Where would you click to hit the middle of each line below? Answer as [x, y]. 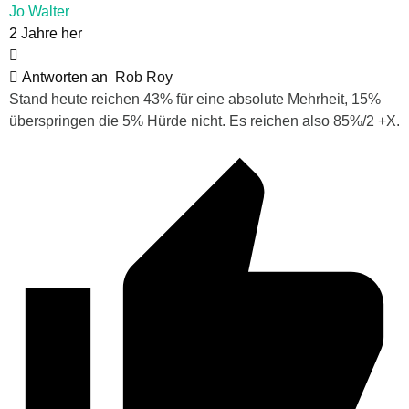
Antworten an [67, 78]
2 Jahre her [46, 34]
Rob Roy [144, 78]
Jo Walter [39, 12]
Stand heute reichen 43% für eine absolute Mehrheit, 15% [195, 100]
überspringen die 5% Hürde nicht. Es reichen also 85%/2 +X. [204, 121]
